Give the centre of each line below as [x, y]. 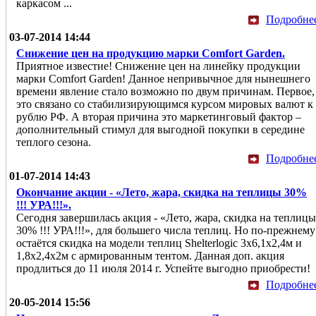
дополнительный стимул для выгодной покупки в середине [160, 129]
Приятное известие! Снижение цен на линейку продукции [158, 66]
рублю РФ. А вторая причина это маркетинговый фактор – [159, 116]
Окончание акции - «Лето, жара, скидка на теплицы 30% [162, 192]
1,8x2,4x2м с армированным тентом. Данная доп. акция [150, 255]
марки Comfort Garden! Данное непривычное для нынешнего [163, 78]
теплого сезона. [54, 142]
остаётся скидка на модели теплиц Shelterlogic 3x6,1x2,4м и [159, 243]
